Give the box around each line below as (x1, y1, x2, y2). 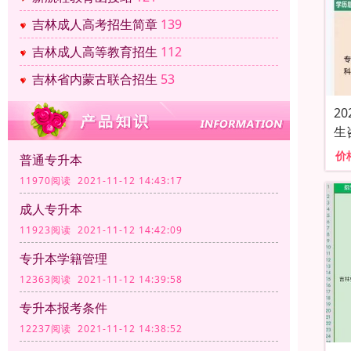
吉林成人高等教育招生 (32, 43, 157, 61)
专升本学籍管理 (20, 250, 107, 268)
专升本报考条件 (20, 299, 107, 317)
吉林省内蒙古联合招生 (32, 71, 157, 89)
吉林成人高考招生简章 (32, 16, 157, 34)
